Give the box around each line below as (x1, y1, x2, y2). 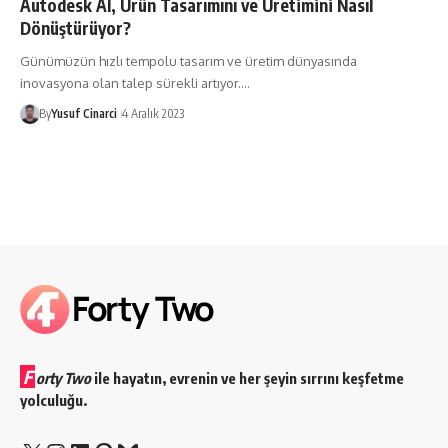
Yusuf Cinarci (50, 105, 117, 121)
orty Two (36, 369, 91, 388)
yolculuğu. (20, 391, 87, 410)
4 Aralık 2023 (121, 105, 184, 121)
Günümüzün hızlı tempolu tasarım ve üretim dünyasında (20, 52, 357, 69)
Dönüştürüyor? (20, 16, 131, 39)
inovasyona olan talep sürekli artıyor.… (20, 74, 250, 91)
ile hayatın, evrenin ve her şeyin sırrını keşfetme (91, 369, 404, 388)
